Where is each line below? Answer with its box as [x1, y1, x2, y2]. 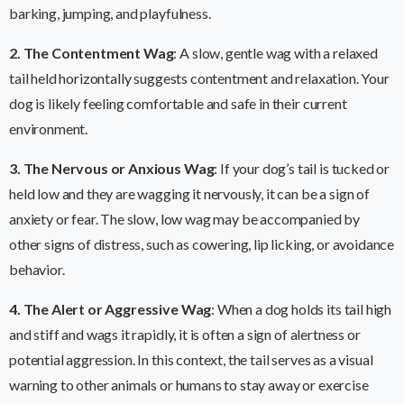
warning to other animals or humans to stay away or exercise [9, 376, 369, 394]
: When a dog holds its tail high [211, 300, 392, 318]
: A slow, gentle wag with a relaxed [173, 44, 378, 62]
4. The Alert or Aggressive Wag [9, 300, 212, 318]
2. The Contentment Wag [9, 44, 174, 62]
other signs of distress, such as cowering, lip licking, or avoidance [9, 235, 395, 253]
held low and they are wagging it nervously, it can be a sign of [9, 185, 370, 203]
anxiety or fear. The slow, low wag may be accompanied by [9, 210, 361, 228]
